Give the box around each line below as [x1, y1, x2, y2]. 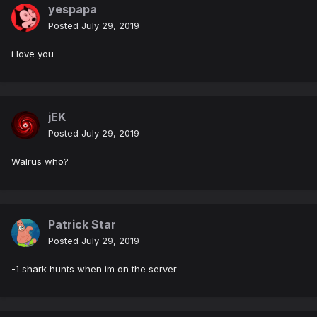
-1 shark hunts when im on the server [11, 263, 180, 275]
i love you [11, 48, 57, 60]
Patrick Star [48, 217, 116, 232]
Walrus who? [11, 156, 69, 168]
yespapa [48, 2, 97, 17]
